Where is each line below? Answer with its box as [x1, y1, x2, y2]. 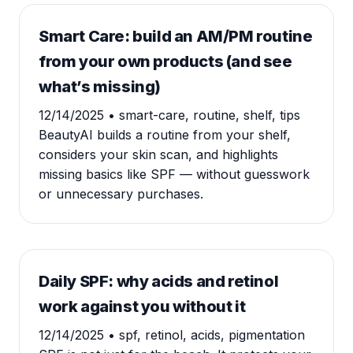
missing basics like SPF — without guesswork [39, 166, 310, 182]
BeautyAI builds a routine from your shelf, [39, 127, 291, 143]
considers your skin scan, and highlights [39, 147, 278, 162]
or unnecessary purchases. [39, 186, 203, 202]
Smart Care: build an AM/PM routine [39, 27, 313, 46]
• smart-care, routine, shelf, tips [108, 107, 300, 123]
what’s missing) [39, 77, 161, 96]
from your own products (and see [39, 52, 292, 71]
